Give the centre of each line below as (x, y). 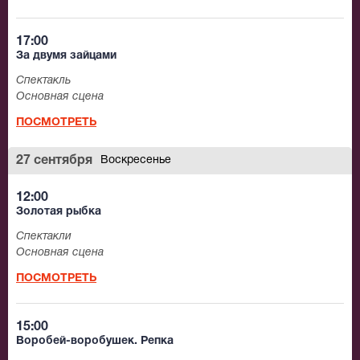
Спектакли (44, 237)
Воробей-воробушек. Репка (95, 342)
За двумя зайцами (66, 56)
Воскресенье (136, 161)
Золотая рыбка (59, 212)
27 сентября (54, 161)
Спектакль (43, 81)
